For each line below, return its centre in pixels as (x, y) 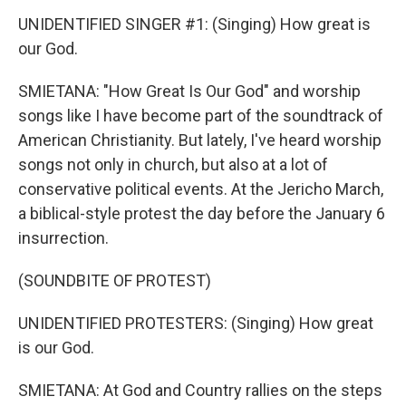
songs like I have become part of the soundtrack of (201, 116)
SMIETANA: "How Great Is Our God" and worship (189, 91)
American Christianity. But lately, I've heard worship (200, 140)
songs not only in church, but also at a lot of (173, 164)
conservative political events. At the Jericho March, (201, 189)
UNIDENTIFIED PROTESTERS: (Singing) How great (196, 323)
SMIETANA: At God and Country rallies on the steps (200, 390)
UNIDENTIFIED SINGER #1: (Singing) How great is (194, 24)
